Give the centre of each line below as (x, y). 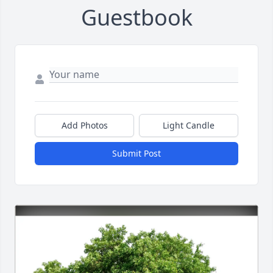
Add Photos (84, 126)
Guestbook (136, 18)
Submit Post (136, 154)
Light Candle (189, 126)
